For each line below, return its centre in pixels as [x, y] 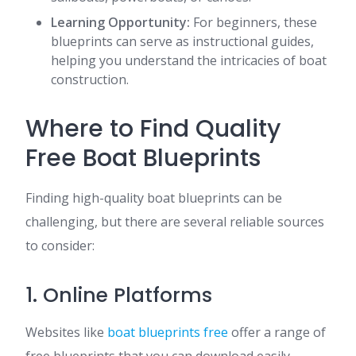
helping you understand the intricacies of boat [189, 60]
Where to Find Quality [153, 129]
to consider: [60, 246]
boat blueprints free [168, 332]
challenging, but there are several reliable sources [175, 222]
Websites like [66, 332]
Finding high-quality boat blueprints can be [154, 198]
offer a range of [277, 332]
